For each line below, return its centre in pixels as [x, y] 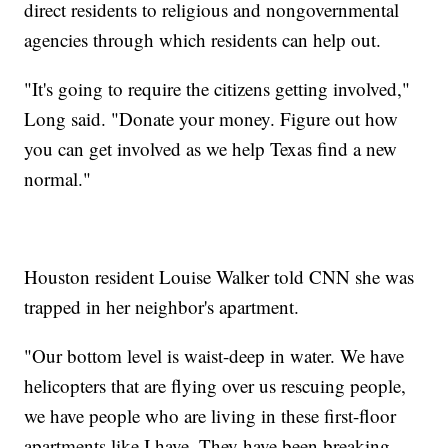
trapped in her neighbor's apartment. [162, 307]
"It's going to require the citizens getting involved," [217, 89]
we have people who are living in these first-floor [210, 416]
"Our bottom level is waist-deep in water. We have [214, 356]
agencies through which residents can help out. [203, 40]
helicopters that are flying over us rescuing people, [215, 386]
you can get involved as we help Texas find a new [211, 149]
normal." [58, 179]
